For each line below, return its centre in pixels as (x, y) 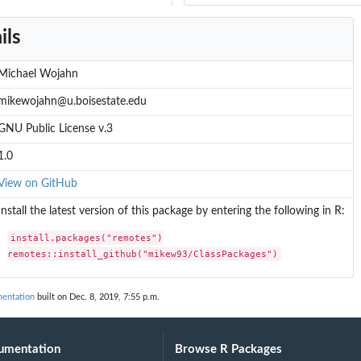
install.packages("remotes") (87, 237)
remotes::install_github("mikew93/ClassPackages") (143, 253)
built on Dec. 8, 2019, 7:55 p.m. (97, 297)
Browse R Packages (229, 350)
